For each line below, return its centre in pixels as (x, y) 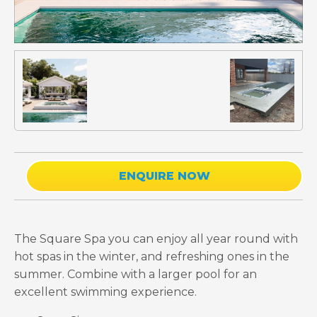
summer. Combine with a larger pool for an (136, 274)
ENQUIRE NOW (164, 176)
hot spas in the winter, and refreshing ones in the (152, 256)
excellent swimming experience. (105, 292)
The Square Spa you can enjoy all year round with (156, 238)
